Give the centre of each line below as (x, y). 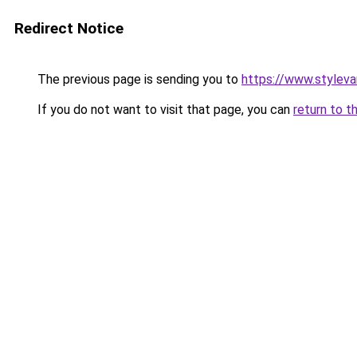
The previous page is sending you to (138, 79)
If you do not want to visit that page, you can (164, 110)
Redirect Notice (69, 28)
